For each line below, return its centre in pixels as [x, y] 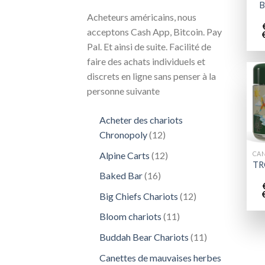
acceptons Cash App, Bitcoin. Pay [154, 32]
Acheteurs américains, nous [142, 17]
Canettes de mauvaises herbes [160, 257]
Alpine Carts [124, 155]
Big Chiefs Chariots [138, 196]
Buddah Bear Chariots [144, 237]
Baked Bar [121, 176]
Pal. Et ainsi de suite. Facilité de [149, 46]
